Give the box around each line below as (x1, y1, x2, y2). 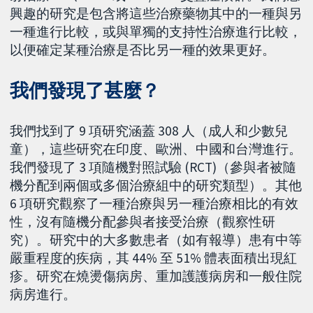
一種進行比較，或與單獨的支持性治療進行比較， (10, 23, 303, 41)
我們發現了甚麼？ (10, 79, 161, 103)
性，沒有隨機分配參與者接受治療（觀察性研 (10, 213, 276, 231)
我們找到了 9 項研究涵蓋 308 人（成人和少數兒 (10, 122, 289, 140)
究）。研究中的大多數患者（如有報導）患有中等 (10, 231, 303, 249)
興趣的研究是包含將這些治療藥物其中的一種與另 (10, 5, 303, 22)
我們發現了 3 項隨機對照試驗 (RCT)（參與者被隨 (10, 159, 297, 176)
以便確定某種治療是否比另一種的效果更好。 (10, 41, 276, 59)
